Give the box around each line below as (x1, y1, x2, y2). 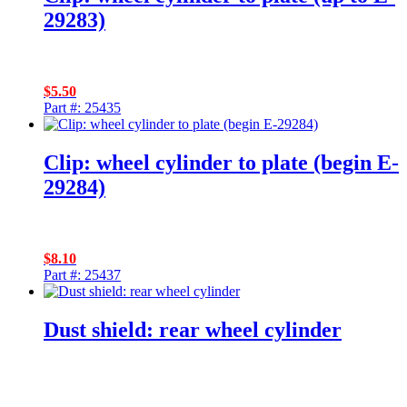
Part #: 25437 (44, 266, 121, 283)
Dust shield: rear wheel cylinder (44, 317, 342, 342)
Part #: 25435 (44, 100, 121, 116)
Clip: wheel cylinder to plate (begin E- (44, 151, 399, 174)
